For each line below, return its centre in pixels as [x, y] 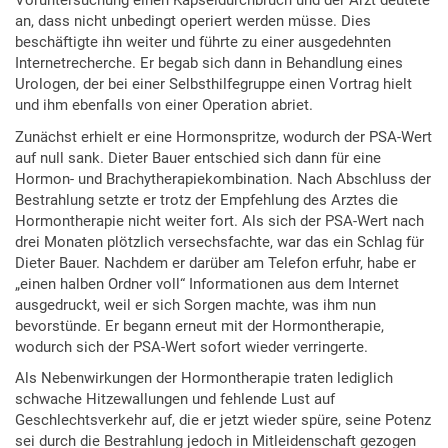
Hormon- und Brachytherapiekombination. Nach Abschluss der [223, 178]
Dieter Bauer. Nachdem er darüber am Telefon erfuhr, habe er [215, 262]
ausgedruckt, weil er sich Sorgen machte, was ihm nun [195, 304]
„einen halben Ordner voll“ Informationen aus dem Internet [207, 283]
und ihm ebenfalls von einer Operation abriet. [164, 105]
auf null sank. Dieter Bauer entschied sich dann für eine [198, 157]
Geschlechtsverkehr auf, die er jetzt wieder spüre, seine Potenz [223, 420]
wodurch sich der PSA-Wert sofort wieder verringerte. [191, 346]
